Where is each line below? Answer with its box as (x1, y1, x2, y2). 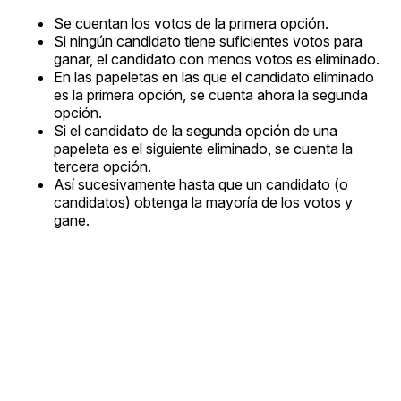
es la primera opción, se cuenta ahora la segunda (54, 85, 368, 104)
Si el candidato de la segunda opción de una (54, 121, 337, 140)
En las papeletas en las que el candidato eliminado (54, 67, 374, 86)
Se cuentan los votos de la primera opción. (54, 13, 328, 32)
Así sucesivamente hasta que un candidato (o (54, 175, 348, 193)
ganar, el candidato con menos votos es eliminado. (54, 49, 380, 68)
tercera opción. (54, 157, 151, 175)
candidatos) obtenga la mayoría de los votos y (54, 192, 353, 211)
